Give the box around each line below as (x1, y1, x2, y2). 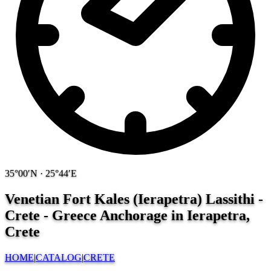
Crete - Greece (5, 207, 100, 223)
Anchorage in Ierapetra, (100, 207, 250, 223)
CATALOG (36, 252, 82, 263)
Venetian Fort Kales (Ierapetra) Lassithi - (5, 191, 263, 207)
